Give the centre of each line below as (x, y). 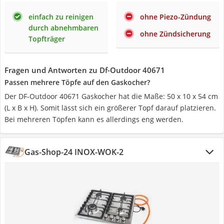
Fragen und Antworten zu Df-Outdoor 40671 (85, 70)
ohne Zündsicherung (175, 34)
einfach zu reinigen (61, 17)
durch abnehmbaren (63, 28)
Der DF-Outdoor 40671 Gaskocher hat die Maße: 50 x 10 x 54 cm (111, 96)
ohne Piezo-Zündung (175, 17)
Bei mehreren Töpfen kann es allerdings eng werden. (94, 119)
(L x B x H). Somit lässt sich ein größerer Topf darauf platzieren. (110, 108)
